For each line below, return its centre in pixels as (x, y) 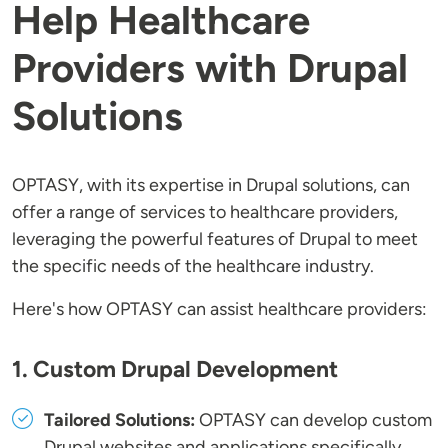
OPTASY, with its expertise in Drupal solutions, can (211, 185)
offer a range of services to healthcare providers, (205, 212)
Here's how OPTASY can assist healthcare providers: (219, 309)
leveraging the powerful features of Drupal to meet (215, 239)
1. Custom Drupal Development (175, 369)
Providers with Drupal (210, 68)
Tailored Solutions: (119, 420)
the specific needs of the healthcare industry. (193, 266)
